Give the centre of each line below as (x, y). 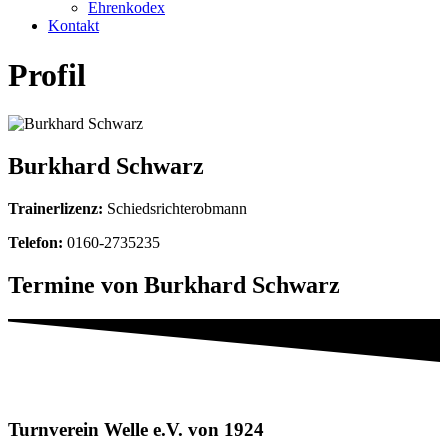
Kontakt (73, 26)
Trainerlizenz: (55, 209)
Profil (47, 74)
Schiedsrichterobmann (175, 209)
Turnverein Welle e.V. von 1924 (136, 429)
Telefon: (35, 243)
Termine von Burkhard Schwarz (174, 285)
